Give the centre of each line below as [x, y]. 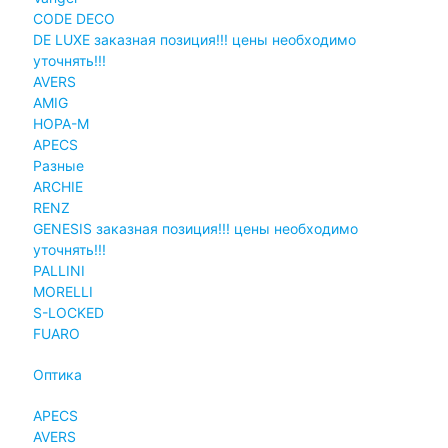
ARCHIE [57, 186]
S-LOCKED [68, 312]
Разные [58, 165]
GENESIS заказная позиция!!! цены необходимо [195, 228]
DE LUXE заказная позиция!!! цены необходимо [194, 39]
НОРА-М [60, 123]
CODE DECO [73, 18]
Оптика [57, 374]
